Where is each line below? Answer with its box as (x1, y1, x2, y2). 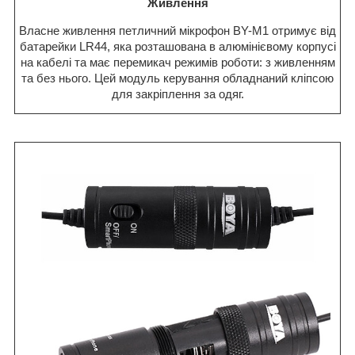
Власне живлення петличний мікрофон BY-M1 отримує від (19, 24, 336, 38)
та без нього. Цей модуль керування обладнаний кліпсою (21, 71, 334, 86)
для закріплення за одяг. (111, 87, 244, 101)
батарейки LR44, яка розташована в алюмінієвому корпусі (19, 40, 336, 54)
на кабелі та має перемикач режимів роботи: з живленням (20, 55, 335, 70)
